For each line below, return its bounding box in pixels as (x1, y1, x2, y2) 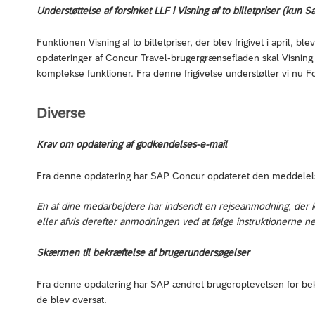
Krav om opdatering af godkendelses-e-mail (37, 138, 227, 150)
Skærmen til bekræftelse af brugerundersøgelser (37, 246, 250, 258)
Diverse (37, 104, 85, 121)
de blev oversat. (37, 293, 107, 305)
